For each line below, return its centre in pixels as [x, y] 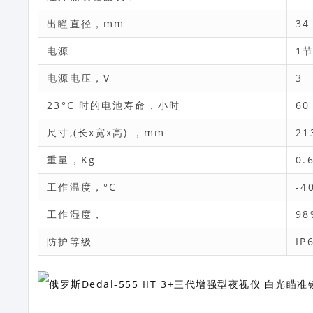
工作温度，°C [82, 187]
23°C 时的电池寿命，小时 [114, 105]
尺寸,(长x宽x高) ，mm [106, 133]
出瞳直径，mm [86, 24]
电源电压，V [79, 78]
